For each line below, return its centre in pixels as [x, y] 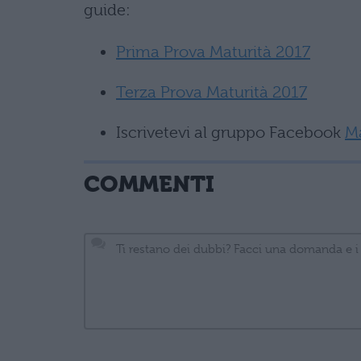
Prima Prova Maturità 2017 [213, 52]
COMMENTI [149, 185]
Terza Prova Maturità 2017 [212, 93]
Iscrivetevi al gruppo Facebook [230, 133]
